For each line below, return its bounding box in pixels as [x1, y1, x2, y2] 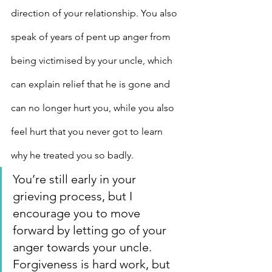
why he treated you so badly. [11, 149, 134, 161]
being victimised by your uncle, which [11, 55, 175, 67]
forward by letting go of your [13, 223, 169, 238]
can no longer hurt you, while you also [11, 102, 177, 114]
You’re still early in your [13, 172, 139, 187]
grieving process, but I [13, 189, 135, 204]
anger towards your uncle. [13, 240, 152, 255]
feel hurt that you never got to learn [11, 126, 165, 138]
